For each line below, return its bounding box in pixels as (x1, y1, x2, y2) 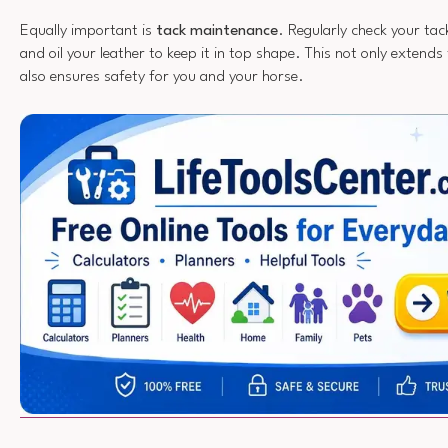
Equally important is (20, 22, 156, 39)
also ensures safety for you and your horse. (20, 68, 304, 85)
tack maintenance (156, 22, 278, 39)
